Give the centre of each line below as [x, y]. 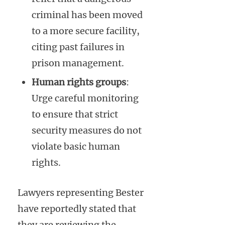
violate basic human [76, 146]
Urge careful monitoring [85, 98]
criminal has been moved [87, 15]
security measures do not [87, 130]
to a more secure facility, [86, 31]
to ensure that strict [75, 114]
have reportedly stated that [77, 208]
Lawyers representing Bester [81, 192]
